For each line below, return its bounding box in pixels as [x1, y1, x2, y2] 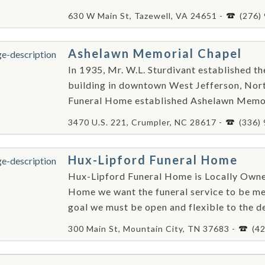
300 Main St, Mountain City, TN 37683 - [68, 224, 238, 234]
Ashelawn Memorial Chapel [68, 46, 242, 60]
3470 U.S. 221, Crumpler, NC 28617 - [68, 117, 225, 127]
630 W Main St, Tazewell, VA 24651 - [68, 11, 225, 21]
